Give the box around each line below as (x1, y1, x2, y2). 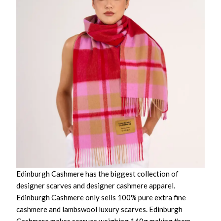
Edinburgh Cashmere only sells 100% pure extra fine (16, 193, 186, 202)
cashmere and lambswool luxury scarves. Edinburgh (16, 205, 183, 214)
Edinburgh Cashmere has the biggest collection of (16, 169, 179, 178)
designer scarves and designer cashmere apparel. (16, 181, 176, 190)
